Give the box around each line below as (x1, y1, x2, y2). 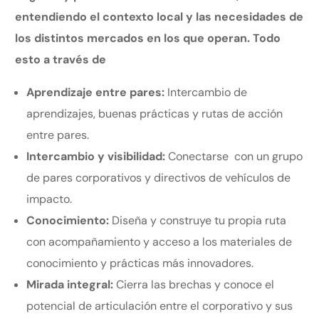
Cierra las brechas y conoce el (116, 276, 275, 292)
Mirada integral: (26, 276, 117, 292)
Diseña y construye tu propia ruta (109, 212, 287, 228)
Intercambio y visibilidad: (26, 148, 166, 164)
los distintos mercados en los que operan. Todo (15, 30, 281, 46)
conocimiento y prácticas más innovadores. (26, 255, 254, 271)
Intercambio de (167, 84, 248, 100)
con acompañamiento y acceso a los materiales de (26, 234, 293, 249)
